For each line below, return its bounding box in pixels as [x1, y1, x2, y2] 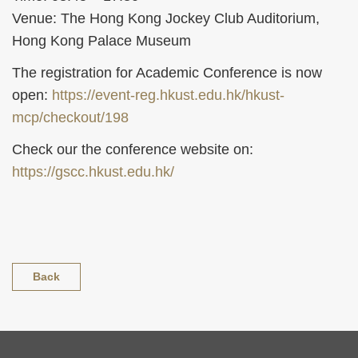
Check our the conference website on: [12, 141, 253, 158]
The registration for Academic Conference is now [12, 65, 322, 82]
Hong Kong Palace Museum [12, 33, 191, 50]
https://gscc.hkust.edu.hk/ [12, 164, 174, 181]
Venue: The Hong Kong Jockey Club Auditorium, [12, 10, 320, 27]
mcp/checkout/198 [12, 109, 129, 126]
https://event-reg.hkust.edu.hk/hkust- [52, 87, 284, 104]
